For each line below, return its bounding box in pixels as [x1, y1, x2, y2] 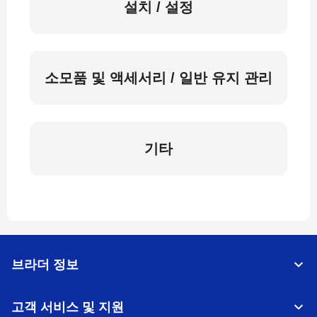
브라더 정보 [11, 258, 79, 272]
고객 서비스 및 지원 [11, 300, 124, 314]
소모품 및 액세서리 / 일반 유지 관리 [45, 70, 272, 86]
